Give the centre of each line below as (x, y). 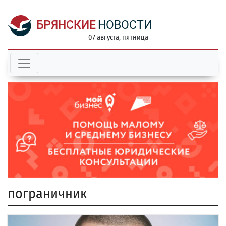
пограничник (47, 194)
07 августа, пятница (118, 38)
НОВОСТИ (125, 25)
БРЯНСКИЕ (66, 25)
